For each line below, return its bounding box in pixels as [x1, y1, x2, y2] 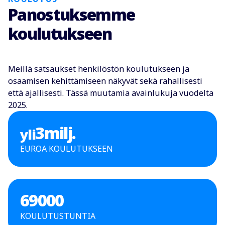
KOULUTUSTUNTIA [20, 210, 96, 221]
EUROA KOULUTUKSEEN [20, 143, 114, 154]
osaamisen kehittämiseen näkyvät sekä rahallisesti [8, 75, 202, 87]
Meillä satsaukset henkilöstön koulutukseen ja [8, 63, 189, 75]
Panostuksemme [8, 4, 135, 26]
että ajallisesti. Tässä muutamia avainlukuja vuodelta [8, 87, 213, 99]
